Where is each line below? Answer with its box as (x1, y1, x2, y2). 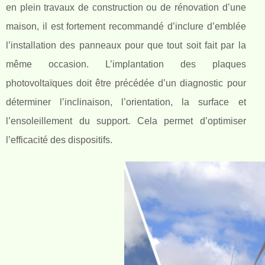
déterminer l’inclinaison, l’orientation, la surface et (6, 97, 246, 108)
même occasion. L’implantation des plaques (6, 59, 246, 70)
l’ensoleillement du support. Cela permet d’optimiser (6, 116, 246, 127)
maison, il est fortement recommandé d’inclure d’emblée (6, 21, 246, 32)
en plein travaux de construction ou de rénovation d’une (6, 2, 246, 13)
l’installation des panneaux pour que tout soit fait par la (6, 40, 246, 51)
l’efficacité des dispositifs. (6, 135, 112, 146)
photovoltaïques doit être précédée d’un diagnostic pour (6, 78, 246, 89)
